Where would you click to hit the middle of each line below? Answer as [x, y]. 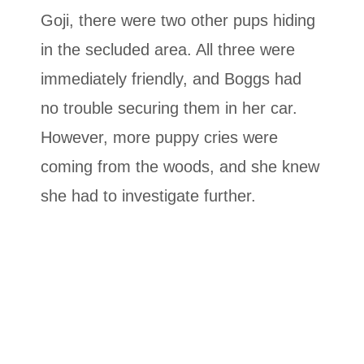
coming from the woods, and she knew [180, 167]
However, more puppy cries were [159, 138]
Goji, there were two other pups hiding [178, 21]
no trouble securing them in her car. [169, 108]
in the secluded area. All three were [168, 50]
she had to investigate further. [148, 196]
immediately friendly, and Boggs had [171, 79]
